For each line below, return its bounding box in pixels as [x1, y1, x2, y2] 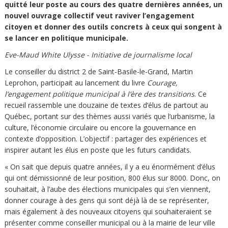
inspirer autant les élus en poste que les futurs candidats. [4, 145, 191, 155]
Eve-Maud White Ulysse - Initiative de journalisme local [4, 49, 192, 60]
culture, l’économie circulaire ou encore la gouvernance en [4, 122, 196, 132]
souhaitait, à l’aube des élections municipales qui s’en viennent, [4, 184, 211, 194]
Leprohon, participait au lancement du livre [4, 77, 147, 88]
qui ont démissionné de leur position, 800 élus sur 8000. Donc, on [4, 173, 220, 183]
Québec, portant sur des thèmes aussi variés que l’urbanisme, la [4, 111, 215, 121]
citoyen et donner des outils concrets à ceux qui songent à [4, 21, 222, 32]
